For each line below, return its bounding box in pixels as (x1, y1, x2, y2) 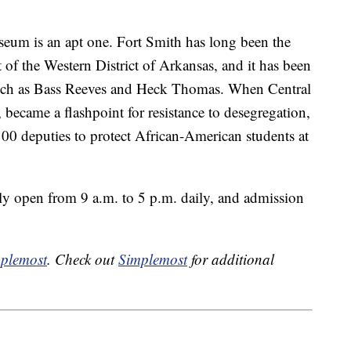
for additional (187, 249, 274, 270)
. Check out (47, 249, 118, 270)
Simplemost (118, 249, 187, 270)
